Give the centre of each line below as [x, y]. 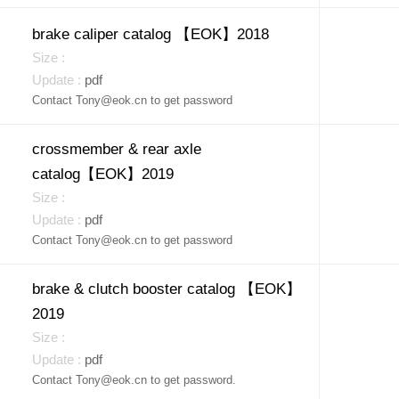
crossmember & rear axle [116, 149]
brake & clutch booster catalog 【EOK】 [166, 289]
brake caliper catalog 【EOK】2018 [150, 34]
